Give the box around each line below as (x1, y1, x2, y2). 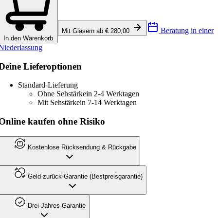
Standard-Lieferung (18, 81, 78, 90)
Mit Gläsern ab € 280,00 (62, 27, 132, 35)
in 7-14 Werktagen (80, 98, 137, 107)
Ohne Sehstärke (37, 90, 87, 98)
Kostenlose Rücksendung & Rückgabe (26, 143, 137, 151)
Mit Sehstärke (37, 98, 80, 107)
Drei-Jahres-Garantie (26, 201, 86, 209)
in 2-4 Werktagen (86, 90, 140, 98)
